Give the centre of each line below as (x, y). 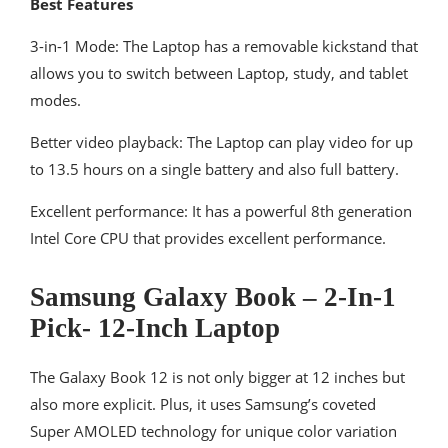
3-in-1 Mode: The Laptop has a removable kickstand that (224, 46)
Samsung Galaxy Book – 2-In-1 (213, 297)
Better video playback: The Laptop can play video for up (221, 142)
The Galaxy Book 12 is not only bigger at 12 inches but (217, 377)
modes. (55, 100)
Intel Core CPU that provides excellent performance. (208, 238)
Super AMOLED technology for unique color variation (213, 431)
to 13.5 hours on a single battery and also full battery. (214, 169)
